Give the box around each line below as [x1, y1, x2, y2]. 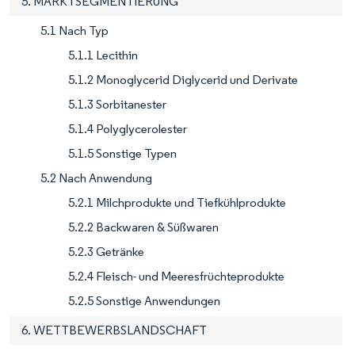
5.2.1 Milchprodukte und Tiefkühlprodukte [68, 194, 286, 210]
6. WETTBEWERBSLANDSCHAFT [21, 322, 207, 338]
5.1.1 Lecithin [68, 47, 138, 63]
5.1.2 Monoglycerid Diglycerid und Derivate [68, 71, 298, 87]
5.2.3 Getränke [68, 243, 144, 259]
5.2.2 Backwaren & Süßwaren [68, 219, 219, 235]
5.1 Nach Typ [40, 22, 109, 38]
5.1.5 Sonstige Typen [68, 145, 177, 161]
